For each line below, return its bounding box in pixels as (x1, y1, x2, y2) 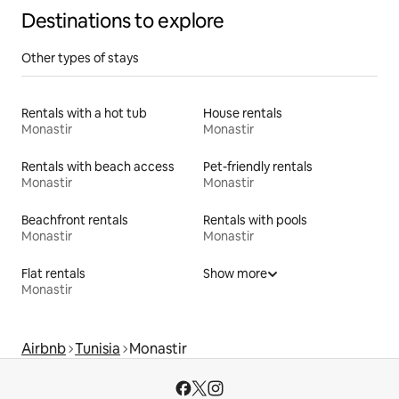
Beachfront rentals (21, 211, 128, 228)
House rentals (203, 104, 282, 121)
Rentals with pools (203, 211, 307, 228)
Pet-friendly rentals (203, 158, 313, 175)
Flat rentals (21, 265, 85, 281)
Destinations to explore (21, 7, 224, 34)
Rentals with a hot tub (21, 104, 147, 121)
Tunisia (75, 338, 120, 358)
